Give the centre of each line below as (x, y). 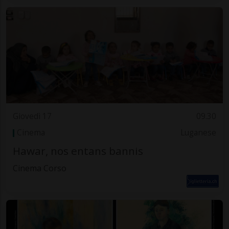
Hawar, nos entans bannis (78, 151)
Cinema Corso (39, 168)
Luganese (199, 133)
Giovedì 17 (32, 116)
